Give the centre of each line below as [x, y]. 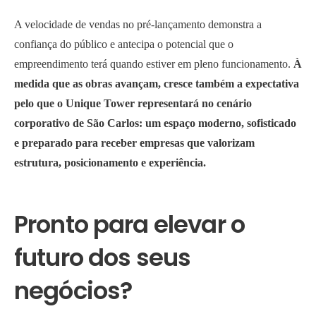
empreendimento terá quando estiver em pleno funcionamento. [152, 64]
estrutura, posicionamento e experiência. [110, 163]
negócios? [73, 291]
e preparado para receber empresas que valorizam [134, 143]
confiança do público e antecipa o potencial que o [124, 44]
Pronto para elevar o [129, 225]
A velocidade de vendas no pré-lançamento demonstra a [138, 25]
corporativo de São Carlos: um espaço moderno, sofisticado [155, 123]
